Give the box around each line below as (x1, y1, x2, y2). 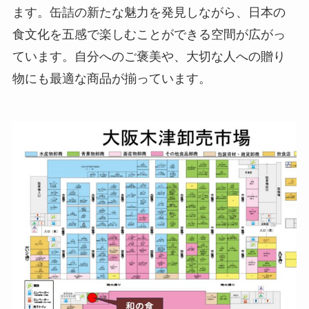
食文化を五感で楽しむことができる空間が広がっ (12, 28, 286, 42)
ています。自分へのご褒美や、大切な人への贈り (12, 50, 286, 64)
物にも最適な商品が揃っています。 (12, 72, 211, 86)
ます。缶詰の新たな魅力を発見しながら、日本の (12, 6, 286, 20)
